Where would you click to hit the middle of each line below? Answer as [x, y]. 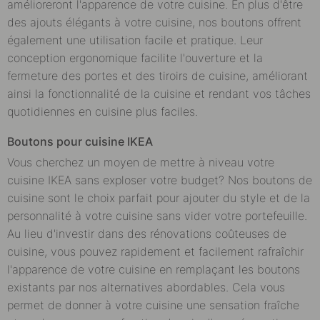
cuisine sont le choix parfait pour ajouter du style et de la [159, 197]
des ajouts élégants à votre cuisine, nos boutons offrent [154, 22]
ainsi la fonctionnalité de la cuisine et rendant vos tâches [159, 93]
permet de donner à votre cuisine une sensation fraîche [153, 305]
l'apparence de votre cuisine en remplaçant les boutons [154, 269]
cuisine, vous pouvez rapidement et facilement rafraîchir [155, 251]
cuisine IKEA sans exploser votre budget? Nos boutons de [160, 180]
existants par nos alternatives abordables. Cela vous [146, 287]
